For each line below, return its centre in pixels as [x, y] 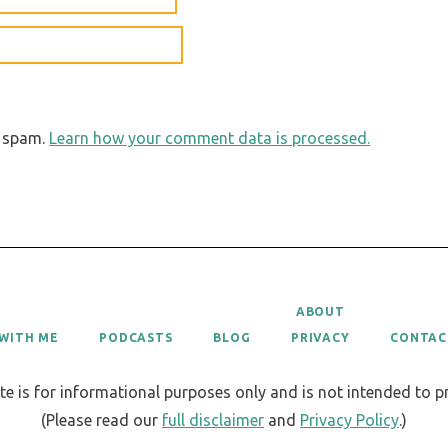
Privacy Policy [349, 419]
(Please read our [101, 419]
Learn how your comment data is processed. [210, 137]
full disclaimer [212, 419]
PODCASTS [136, 337]
